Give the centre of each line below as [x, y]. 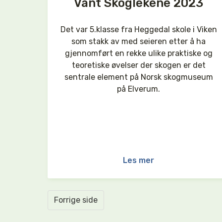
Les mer [139, 160]
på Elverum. [139, 89]
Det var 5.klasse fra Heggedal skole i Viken [139, 29]
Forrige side [76, 200]
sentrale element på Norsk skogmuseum [139, 77]
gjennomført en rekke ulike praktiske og [139, 53]
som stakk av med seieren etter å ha [139, 41]
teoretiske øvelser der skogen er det [139, 65]
